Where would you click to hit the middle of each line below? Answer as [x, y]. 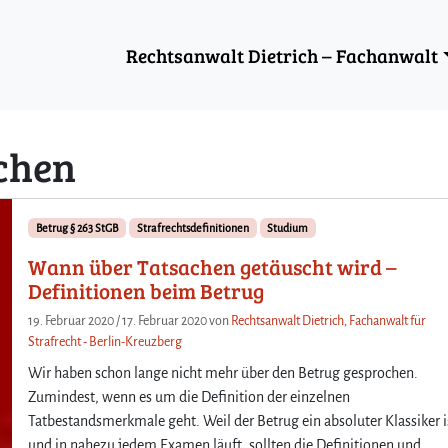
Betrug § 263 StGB [77, 227]
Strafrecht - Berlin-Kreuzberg [105, 341]
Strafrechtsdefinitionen [192, 227]
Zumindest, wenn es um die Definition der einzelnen [189, 396]
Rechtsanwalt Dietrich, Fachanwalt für [329, 320]
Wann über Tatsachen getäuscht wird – [213, 266]
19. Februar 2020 [71, 320]
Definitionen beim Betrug [146, 290]
